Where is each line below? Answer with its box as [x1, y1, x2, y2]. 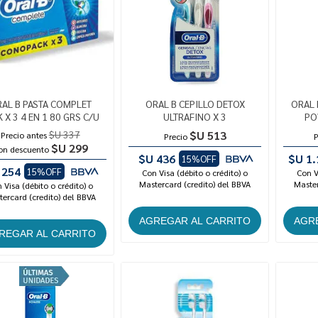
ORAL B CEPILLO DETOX [145, 97, 245, 111]
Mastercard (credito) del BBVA [139, 178, 251, 190]
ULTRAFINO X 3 [163, 110, 227, 124]
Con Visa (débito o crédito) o [142, 167, 248, 179]
